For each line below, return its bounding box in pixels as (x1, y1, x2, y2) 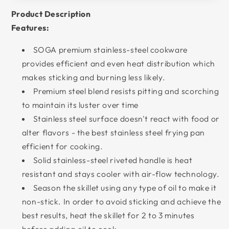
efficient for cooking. (21, 141, 103, 152)
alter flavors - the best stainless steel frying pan (21, 127, 205, 138)
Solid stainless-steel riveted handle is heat (33, 155, 193, 166)
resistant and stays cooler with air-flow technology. (21, 169, 220, 179)
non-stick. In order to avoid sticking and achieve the (21, 196, 221, 207)
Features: (11, 22, 50, 33)
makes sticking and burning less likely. (21, 72, 166, 83)
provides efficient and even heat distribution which (21, 58, 215, 69)
